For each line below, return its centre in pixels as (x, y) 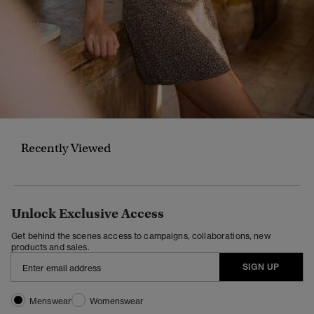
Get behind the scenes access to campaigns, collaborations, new (141, 235)
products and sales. (50, 247)
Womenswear (117, 301)
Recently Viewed (66, 148)
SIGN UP (261, 266)
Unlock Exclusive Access (88, 213)
